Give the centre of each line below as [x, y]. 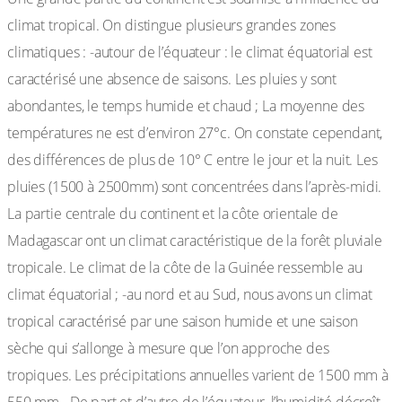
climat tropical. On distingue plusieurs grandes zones [172, 25]
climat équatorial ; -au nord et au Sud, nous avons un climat [190, 294]
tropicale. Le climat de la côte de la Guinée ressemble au [185, 267]
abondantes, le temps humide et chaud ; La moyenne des [186, 106]
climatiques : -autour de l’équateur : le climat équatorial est [190, 52]
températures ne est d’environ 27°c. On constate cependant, [195, 133]
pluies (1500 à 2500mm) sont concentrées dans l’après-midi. [195, 187]
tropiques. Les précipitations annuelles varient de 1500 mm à [198, 375]
